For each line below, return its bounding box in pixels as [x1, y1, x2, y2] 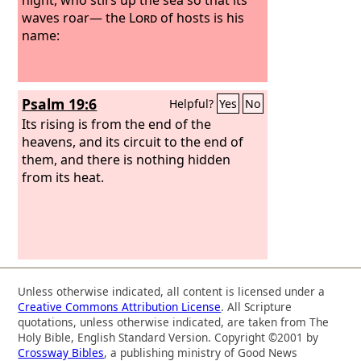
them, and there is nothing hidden [22, 150, 231, 168]
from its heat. [22, 168, 105, 186]
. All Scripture [221, 298, 293, 314]
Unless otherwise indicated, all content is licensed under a [18, 283, 326, 299]
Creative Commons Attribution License [18, 298, 222, 314]
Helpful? [169, 96, 218, 111]
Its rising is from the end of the [22, 114, 212, 133]
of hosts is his [157, 8, 245, 27]
